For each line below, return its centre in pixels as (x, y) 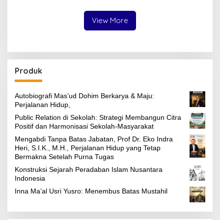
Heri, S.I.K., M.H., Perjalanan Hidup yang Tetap (88, 148)
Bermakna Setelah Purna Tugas (64, 156)
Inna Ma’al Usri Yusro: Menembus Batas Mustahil (91, 191)
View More (110, 20)
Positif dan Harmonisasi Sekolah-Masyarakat (84, 126)
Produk (28, 70)
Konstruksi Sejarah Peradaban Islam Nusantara (89, 169)
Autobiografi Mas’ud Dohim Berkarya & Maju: (84, 96)
